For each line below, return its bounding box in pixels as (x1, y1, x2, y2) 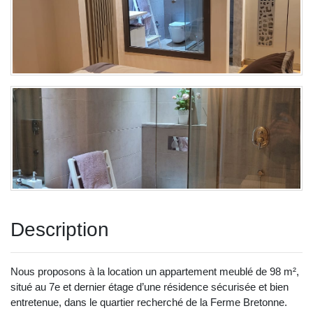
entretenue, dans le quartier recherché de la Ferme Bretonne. (10, 296, 287, 308)
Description (10, 218, 109, 240)
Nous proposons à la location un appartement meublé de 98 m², (10, 265, 299, 277)
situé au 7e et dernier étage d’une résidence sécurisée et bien (10, 280, 289, 293)
